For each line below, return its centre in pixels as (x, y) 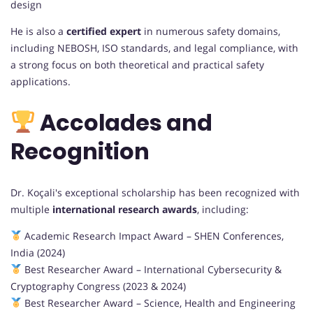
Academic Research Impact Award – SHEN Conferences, (152, 235)
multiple (31, 209)
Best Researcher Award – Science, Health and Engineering (158, 303)
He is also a (38, 31)
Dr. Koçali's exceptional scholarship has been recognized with (155, 192)
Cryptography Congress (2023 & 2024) (98, 286)
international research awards (125, 209)
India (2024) (38, 252)
